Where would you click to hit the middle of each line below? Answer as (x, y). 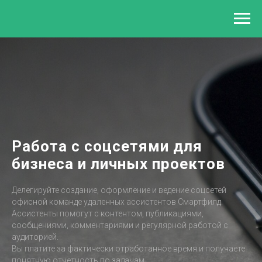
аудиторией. (35, 237)
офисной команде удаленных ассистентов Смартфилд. (117, 202)
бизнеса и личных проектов (118, 164)
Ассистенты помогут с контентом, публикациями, (108, 213)
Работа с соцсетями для (107, 146)
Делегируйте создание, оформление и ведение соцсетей (119, 190)
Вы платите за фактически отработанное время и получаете (128, 249)
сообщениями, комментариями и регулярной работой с (120, 225)
